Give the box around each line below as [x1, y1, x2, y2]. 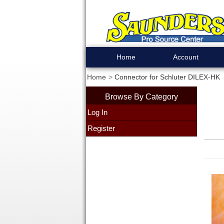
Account [173, 53, 198, 61]
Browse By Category [104, 92, 178, 101]
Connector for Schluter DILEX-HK [114, 73, 220, 81]
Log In [87, 108, 107, 116]
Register [87, 124, 115, 132]
